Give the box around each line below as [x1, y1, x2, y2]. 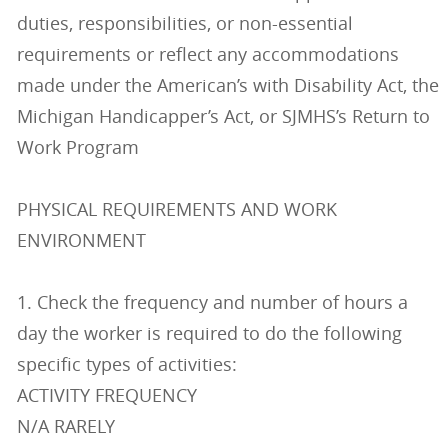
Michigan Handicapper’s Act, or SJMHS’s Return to [16, 104, 430, 129]
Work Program [16, 135, 139, 160]
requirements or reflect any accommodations [16, 42, 399, 67]
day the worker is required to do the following [16, 321, 402, 346]
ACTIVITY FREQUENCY [16, 383, 197, 408]
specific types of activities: [16, 352, 237, 377]
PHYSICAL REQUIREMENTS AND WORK [16, 197, 337, 222]
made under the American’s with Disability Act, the [16, 73, 439, 98]
